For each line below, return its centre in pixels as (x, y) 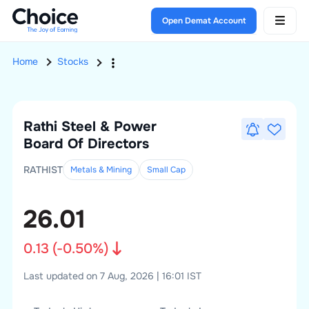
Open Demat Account (204, 20)
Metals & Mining (101, 170)
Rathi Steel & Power (90, 127)
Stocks (72, 62)
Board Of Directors (86, 144)
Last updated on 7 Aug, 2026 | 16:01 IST (112, 276)
